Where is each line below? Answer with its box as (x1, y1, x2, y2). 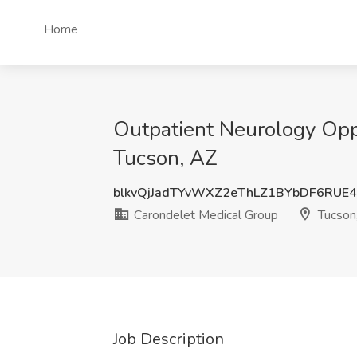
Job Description (113, 328, 224, 350)
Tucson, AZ (113, 144, 218, 172)
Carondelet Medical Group (131, 206, 278, 224)
